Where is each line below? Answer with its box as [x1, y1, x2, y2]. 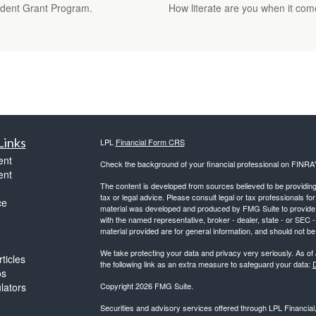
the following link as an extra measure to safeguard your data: [99, 258, 312, 270]
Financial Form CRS [115, 136, 185, 148]
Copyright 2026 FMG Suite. [99, 280, 193, 292]
